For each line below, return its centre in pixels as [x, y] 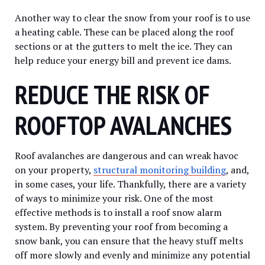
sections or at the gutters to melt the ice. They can [124, 46]
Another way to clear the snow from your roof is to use [132, 18]
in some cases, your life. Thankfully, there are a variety [130, 184]
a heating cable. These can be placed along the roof [124, 32]
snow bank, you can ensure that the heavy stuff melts [129, 240]
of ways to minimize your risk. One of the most [114, 198]
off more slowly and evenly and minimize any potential [132, 255]
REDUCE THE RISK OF [112, 94]
